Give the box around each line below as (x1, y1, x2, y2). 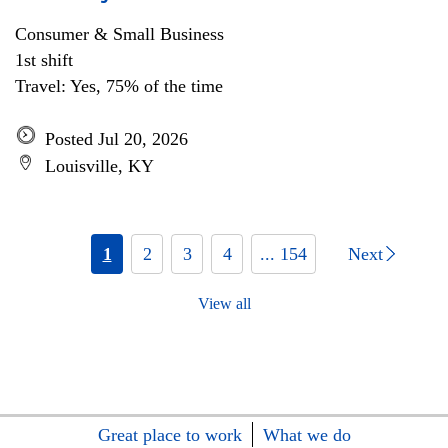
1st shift (15, 50, 73, 70)
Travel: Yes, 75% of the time (15, 76, 223, 96)
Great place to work (97, 425, 242, 445)
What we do (262, 425, 351, 445)
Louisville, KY (45, 156, 154, 176)
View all (197, 295, 251, 312)
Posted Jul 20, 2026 (45, 129, 188, 149)
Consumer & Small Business (15, 24, 224, 44)
